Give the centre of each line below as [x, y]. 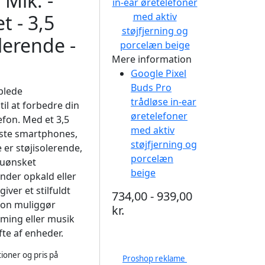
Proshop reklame [155, 258]
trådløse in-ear [164, 102]
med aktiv [153, 130]
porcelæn [152, 159]
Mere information [152, 59]
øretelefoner [159, 116]
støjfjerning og [164, 144]
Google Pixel [159, 73]
